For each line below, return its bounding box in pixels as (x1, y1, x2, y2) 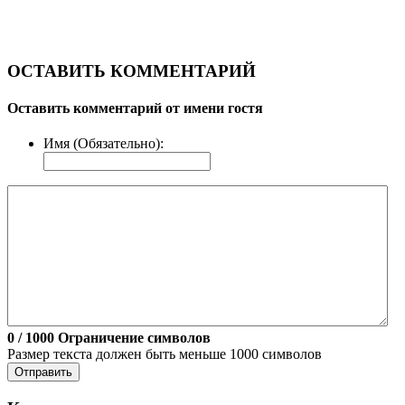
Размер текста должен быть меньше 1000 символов (7, 346, 322, 363)
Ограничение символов (58, 330, 211, 346)
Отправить (14, 365, 72, 380)
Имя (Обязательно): (43, 136, 164, 152)
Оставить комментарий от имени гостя (7, 99, 263, 116)
